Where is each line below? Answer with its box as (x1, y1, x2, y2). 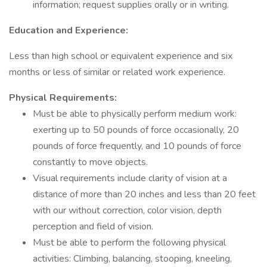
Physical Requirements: (9, 91, 117, 104)
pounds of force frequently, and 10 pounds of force (33, 139, 241, 153)
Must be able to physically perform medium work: (33, 107, 237, 120)
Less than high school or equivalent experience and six (9, 49, 232, 63)
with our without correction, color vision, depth (33, 204, 222, 217)
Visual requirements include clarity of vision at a (33, 172, 227, 185)
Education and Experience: (9, 24, 128, 37)
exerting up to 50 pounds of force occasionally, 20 (33, 123, 239, 136)
